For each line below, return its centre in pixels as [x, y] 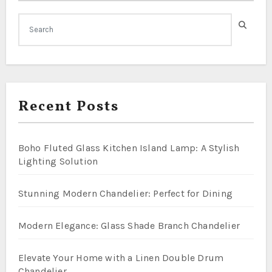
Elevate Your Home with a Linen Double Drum [121, 257]
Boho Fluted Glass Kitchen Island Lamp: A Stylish [129, 148]
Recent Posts [68, 107]
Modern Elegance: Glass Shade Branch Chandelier [129, 225]
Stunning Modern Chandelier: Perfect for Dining [125, 193]
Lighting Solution [58, 161]
